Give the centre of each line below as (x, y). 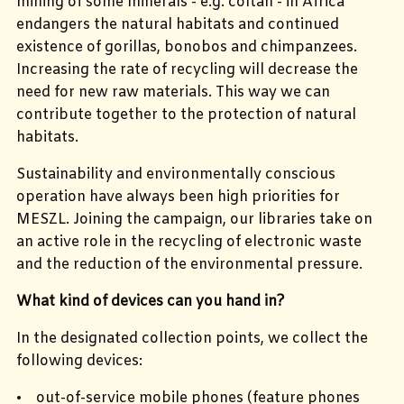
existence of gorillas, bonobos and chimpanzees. (187, 47)
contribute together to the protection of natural (186, 115)
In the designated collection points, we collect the (192, 338)
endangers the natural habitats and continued (178, 24)
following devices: (79, 361)
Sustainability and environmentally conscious (176, 174)
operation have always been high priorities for (178, 197)
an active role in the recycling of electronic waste (189, 242)
